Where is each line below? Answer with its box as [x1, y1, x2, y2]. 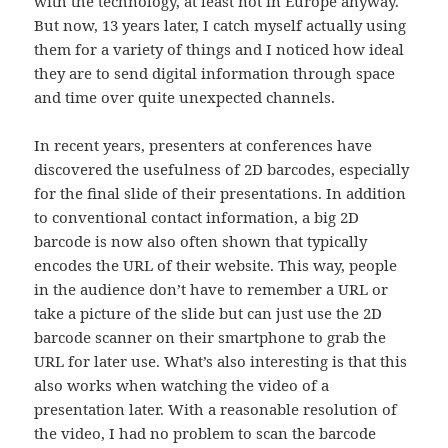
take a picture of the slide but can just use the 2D [34, 303, 383, 324]
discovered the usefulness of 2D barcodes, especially [34, 159, 410, 180]
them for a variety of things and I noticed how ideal [34, 39, 405, 60]
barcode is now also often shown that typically [34, 231, 368, 252]
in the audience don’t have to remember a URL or [34, 279, 389, 300]
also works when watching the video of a [34, 375, 330, 396]
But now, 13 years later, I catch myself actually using [34, 15, 407, 36]
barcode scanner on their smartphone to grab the [34, 327, 387, 348]
